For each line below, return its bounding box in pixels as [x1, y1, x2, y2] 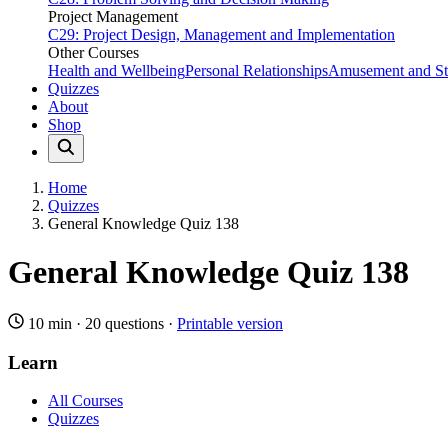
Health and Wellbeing [48, 62, 185, 79]
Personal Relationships [185, 62, 328, 79]
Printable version [177, 314, 283, 332]
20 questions [85, 314, 164, 332]
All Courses [48, 392, 123, 410]
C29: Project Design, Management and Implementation [48, 26, 395, 43]
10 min [24, 314, 76, 332]
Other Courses [48, 44, 139, 61]
